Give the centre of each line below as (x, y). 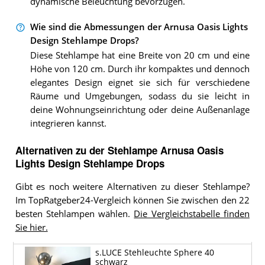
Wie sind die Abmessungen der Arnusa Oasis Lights (139, 27)
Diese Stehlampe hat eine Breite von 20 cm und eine (140, 56)
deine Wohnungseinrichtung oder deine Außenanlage (140, 110)
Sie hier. (31, 228)
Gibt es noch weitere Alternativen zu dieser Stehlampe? (132, 187)
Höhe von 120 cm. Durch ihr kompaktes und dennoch (140, 69)
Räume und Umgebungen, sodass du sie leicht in (140, 96)
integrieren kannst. (68, 124)
